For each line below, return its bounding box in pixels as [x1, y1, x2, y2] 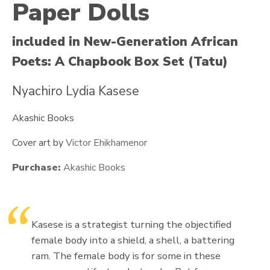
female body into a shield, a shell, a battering [31, 233, 234, 248]
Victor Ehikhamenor [66, 136, 147, 150]
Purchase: [12, 161, 61, 175]
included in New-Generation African [12, 33, 238, 51]
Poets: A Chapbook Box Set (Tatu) [12, 53, 228, 71]
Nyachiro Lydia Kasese [12, 83, 139, 100]
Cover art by [12, 136, 66, 150]
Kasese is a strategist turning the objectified [31, 218, 231, 232]
